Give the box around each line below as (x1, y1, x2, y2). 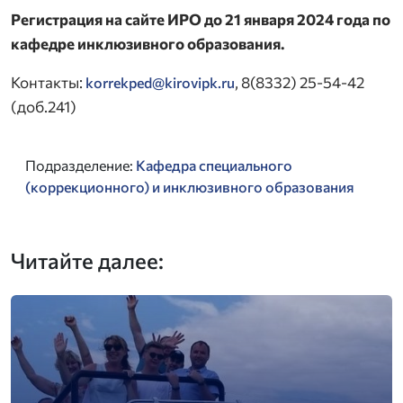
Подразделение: (25, 156, 136, 174)
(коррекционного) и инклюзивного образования (25, 177, 354, 195)
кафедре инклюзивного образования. (11, 33, 285, 53)
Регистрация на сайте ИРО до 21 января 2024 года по (11, 9, 390, 29)
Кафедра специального (136, 156, 292, 174)
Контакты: (11, 72, 85, 92)
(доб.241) (11, 96, 76, 116)
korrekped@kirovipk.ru (85, 73, 235, 91)
